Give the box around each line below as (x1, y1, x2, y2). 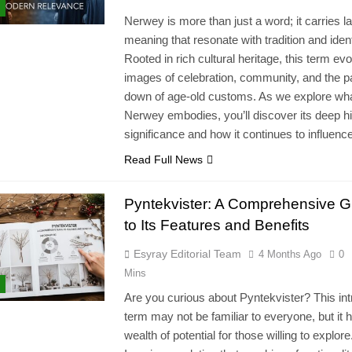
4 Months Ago (258, 248, 321, 261)
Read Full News (123, 153, 203, 167)
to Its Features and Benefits (123, 217, 310, 234)
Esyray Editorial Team (133, 247, 241, 261)
